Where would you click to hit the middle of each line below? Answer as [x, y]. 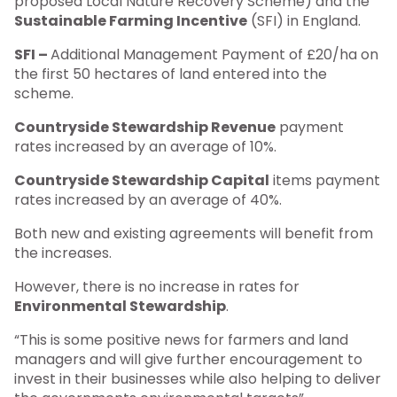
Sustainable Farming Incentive [131, 20]
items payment [325, 180]
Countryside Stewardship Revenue [145, 127]
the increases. [63, 253]
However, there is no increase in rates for [157, 286]
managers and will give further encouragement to [188, 359]
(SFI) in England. [304, 20]
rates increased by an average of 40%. [148, 199]
